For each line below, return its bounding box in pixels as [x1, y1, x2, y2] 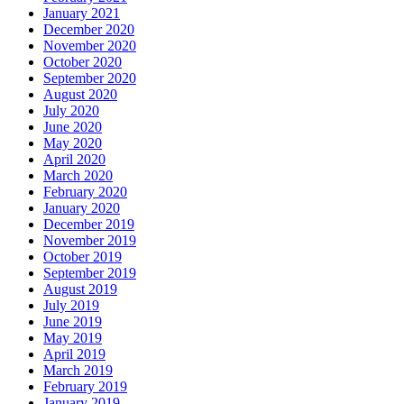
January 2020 [43, 200, 120, 216]
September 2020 [43, 70, 136, 87]
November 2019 [43, 233, 136, 249]
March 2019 [43, 363, 113, 379]
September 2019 [43, 265, 136, 281]
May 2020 [43, 135, 102, 151]
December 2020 [43, 22, 134, 38]
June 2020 [43, 119, 102, 135]
